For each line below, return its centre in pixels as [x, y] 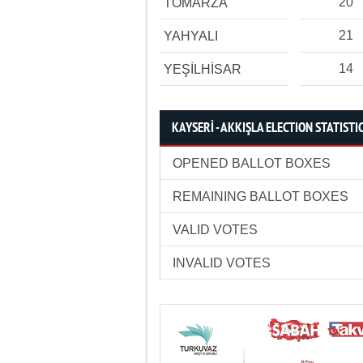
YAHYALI [191, 36]
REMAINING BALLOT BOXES [261, 196]
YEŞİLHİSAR [203, 69]
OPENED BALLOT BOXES [252, 163]
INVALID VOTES [222, 263]
